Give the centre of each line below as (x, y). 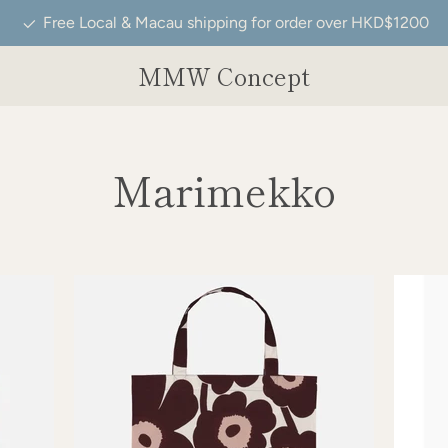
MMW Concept (224, 75)
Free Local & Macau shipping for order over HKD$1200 (234, 22)
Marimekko (223, 190)
